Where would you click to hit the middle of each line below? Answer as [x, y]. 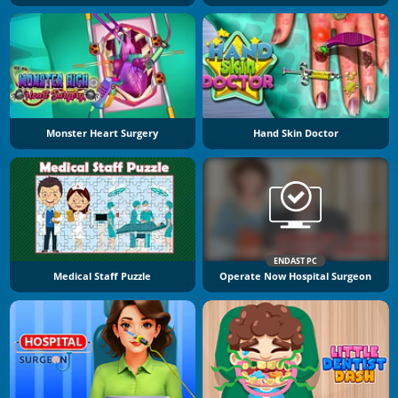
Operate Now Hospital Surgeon [296, 277]
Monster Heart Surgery [103, 133]
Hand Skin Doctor [295, 133]
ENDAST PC [296, 261]
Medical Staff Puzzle [103, 277]
